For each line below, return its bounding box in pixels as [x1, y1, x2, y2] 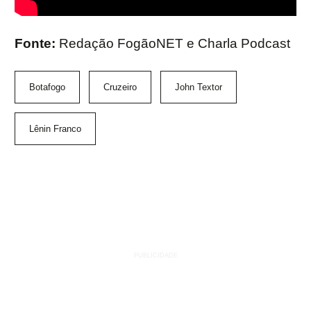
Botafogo [29, 81, 65, 92]
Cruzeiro [103, 81, 137, 92]
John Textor [175, 81, 222, 92]
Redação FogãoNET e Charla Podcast [59, 35, 290, 51]
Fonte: [15, 35, 59, 51]
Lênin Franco [29, 123, 81, 134]
